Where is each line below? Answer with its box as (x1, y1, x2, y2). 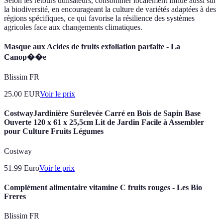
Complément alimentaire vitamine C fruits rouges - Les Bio (4, 183, 202, 192)
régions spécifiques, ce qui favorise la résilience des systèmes (4, 13, 195, 22)
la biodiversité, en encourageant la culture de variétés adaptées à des (4, 4, 216, 13)
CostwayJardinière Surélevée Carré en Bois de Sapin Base (4, 109, 201, 118)
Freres (4, 192, 26, 201)
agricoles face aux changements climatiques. (4, 22, 142, 31)
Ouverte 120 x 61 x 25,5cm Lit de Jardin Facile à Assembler (4, 118, 204, 127)
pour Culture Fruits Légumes (4, 127, 104, 136)
